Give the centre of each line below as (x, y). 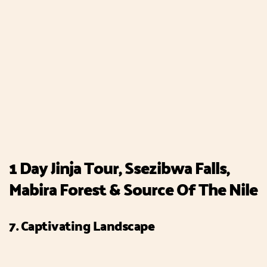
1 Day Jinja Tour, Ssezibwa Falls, (119, 168)
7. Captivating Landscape (82, 226)
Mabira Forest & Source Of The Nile (133, 189)
